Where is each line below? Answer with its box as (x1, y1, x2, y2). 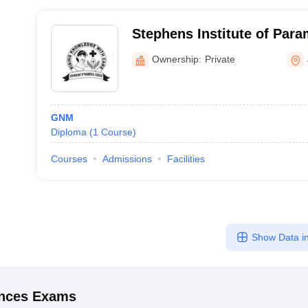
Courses (50, 153, 87, 164)
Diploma (50, 126, 87, 137)
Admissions (102, 153, 152, 164)
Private (204, 53, 235, 65)
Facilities (166, 153, 205, 164)
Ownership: (151, 53, 201, 65)
